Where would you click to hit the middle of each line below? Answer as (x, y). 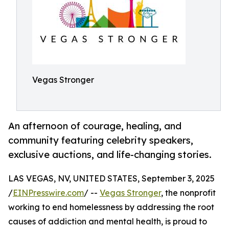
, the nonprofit (188, 193)
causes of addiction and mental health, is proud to (108, 222)
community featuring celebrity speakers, (101, 140)
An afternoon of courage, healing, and (95, 126)
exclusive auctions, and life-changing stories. (110, 155)
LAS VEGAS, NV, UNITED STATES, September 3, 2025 (111, 179)
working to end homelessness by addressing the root (111, 207)
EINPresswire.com (48, 193)
